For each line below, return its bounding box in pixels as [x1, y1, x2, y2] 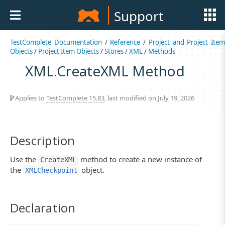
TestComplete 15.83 [46, 93, 104, 102]
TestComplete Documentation [10, 38, 102, 47]
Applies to [14, 93, 46, 102]
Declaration [10, 199, 76, 216]
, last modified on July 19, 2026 [104, 93, 194, 102]
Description [10, 132, 75, 149]
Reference [110, 38, 141, 47]
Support [114, 7, 163, 25]
